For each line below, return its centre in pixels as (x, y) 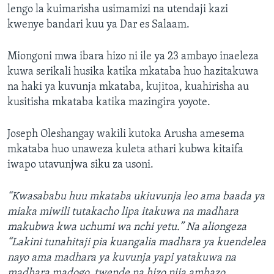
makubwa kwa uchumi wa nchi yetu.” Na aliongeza (127, 228)
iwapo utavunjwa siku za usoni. (80, 165)
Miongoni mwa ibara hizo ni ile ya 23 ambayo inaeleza (133, 57)
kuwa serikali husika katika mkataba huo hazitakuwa (133, 72)
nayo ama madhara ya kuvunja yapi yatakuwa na (122, 258)
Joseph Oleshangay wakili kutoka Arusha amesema (126, 135)
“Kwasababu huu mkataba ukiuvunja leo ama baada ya (136, 197)
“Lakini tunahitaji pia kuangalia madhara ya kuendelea (137, 243)
